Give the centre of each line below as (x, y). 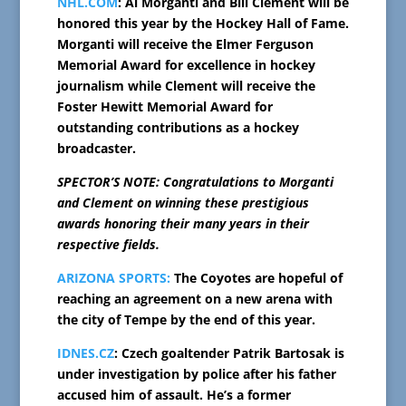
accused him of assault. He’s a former (174, 395)
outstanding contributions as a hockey (178, 128)
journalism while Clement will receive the (186, 86)
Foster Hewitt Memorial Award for (164, 107)
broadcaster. (96, 149)
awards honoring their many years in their (183, 224)
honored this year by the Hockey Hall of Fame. (203, 24)
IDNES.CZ (85, 353)
